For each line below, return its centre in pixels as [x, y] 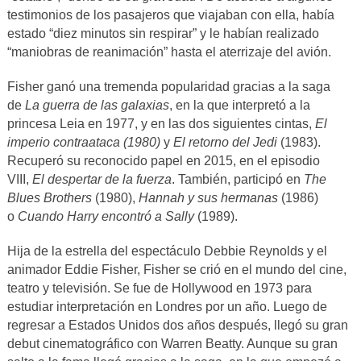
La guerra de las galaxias [97, 105]
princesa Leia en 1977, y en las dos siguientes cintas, [161, 123]
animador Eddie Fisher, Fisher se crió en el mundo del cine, [176, 269]
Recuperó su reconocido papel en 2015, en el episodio [163, 160]
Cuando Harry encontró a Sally [107, 216]
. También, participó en [237, 179]
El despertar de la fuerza [102, 179]
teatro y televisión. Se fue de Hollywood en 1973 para [159, 288]
